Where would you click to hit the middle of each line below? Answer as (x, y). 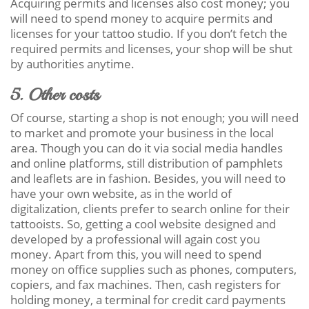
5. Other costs (55, 94)
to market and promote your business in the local (142, 132)
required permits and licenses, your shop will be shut (151, 48)
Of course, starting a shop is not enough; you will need (154, 117)
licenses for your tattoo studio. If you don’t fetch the (149, 33)
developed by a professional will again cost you (135, 239)
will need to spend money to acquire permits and (141, 18)
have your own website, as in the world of (121, 193)
